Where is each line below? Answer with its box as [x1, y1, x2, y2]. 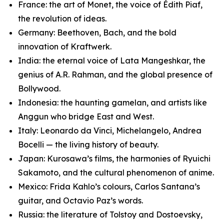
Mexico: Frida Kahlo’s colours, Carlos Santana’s [18, 181, 200, 191]
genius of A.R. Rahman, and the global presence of [18, 69, 212, 79]
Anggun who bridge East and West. [18, 111, 154, 121]
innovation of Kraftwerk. [18, 41, 111, 51]
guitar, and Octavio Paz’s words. [18, 195, 143, 205]
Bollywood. [18, 83, 60, 93]
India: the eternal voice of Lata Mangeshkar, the [18, 55, 205, 65]
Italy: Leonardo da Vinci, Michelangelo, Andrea [18, 125, 201, 135]
